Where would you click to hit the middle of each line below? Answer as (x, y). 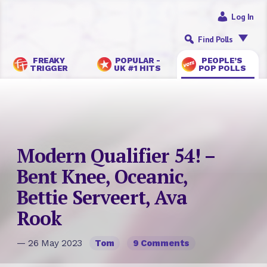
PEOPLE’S (222, 60)
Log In (243, 17)
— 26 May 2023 (51, 243)
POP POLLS (222, 68)
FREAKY (49, 60)
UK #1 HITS (137, 68)
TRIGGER (49, 68)
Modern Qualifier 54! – (116, 156)
